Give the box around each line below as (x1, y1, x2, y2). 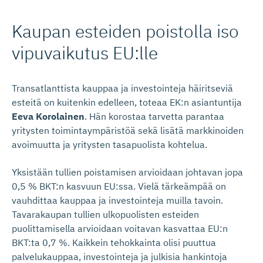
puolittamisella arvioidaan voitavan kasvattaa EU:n (12, 222, 228, 234)
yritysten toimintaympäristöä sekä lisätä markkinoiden (12, 124, 244, 136)
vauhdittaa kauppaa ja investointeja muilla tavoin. (12, 194, 223, 206)
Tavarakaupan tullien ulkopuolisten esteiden (12, 208, 199, 220)
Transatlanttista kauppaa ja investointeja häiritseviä (12, 82, 233, 94)
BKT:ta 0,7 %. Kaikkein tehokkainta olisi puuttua (12, 237, 216, 248)
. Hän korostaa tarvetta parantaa (85, 110, 224, 122)
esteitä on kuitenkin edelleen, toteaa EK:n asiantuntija (12, 96, 242, 108)
